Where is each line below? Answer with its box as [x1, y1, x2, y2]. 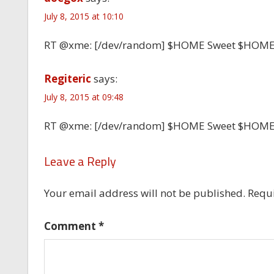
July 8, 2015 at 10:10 [43, 10, 124, 22]
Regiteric [43, 71, 91, 86]
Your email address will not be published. [43, 185, 245, 200]
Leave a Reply [43, 151, 116, 171]
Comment [43, 219, 98, 234]
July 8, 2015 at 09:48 [43, 91, 124, 103]
